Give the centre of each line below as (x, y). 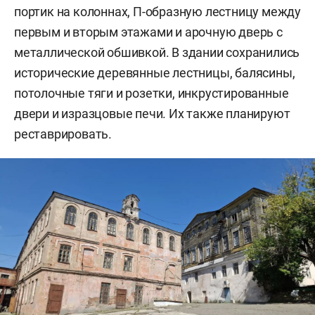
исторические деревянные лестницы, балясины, (155, 73)
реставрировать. (63, 134)
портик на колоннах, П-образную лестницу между (157, 12)
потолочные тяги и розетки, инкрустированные (152, 94)
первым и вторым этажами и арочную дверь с (148, 32)
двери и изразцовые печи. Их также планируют (152, 114)
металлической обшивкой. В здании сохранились (157, 53)
